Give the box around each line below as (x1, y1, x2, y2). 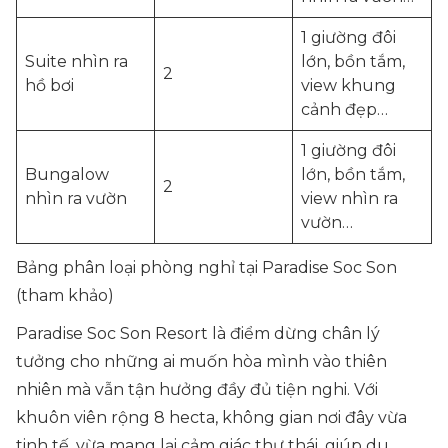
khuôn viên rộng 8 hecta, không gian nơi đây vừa (16, 408, 407, 427)
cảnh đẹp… (301, 100, 388, 119)
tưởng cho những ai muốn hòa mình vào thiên (16, 352, 387, 371)
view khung (301, 76, 396, 95)
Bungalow (25, 165, 109, 184)
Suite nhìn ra (25, 52, 128, 71)
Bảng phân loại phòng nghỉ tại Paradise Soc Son (16, 258, 397, 277)
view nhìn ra (301, 189, 398, 208)
